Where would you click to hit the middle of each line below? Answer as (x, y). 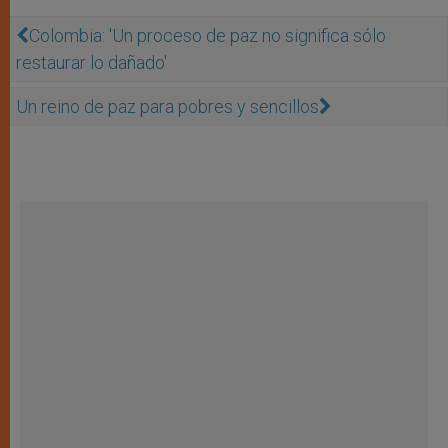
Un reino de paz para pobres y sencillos (167, 106)
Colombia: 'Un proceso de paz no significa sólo (207, 35)
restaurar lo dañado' (91, 62)
